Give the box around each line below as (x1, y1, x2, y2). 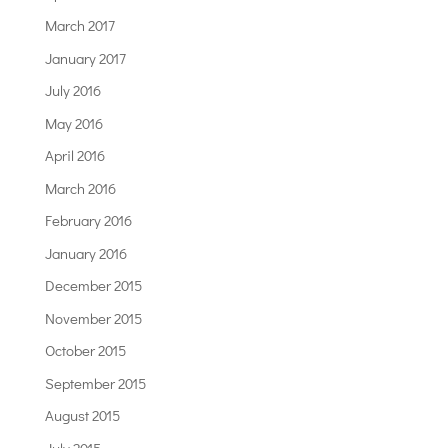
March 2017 (44, 15, 115, 36)
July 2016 (44, 80, 101, 101)
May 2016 (44, 112, 103, 133)
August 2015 (44, 405, 120, 426)
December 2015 (44, 275, 142, 296)
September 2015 (44, 372, 146, 393)
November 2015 (44, 307, 142, 328)
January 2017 (44, 47, 126, 68)
